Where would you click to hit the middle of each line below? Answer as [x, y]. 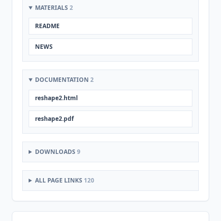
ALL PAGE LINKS [59, 180]
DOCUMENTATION [62, 80]
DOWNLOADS [56, 152]
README [47, 26]
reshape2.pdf [55, 119]
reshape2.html [56, 98]
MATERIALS [52, 8]
